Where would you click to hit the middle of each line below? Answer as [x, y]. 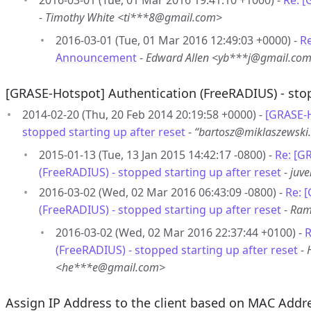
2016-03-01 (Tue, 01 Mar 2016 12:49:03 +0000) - [178, 40]
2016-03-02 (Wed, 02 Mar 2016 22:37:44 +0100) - [180, 233]
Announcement [96, 58]
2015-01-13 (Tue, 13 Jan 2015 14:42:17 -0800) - [157, 155]
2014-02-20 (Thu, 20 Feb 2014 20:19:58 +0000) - [144, 115]
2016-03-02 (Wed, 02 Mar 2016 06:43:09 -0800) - [162, 192]
